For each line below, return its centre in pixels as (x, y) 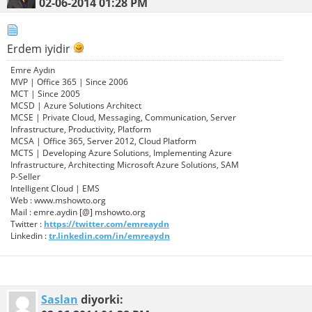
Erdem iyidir (40, 49)
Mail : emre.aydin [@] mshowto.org (78, 212)
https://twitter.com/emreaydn (107, 224)
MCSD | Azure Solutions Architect (76, 106)
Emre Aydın (33, 70)
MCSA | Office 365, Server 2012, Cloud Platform (103, 141)
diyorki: (101, 300)
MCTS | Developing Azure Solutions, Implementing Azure (121, 153)
